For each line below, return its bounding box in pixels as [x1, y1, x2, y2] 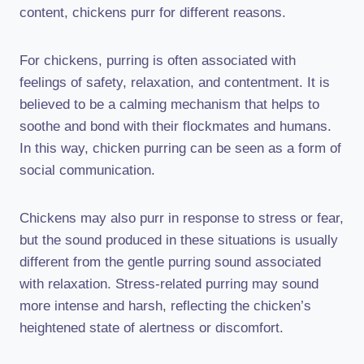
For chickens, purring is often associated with [19, 52, 296, 68]
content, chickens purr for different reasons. [19, 4, 286, 20]
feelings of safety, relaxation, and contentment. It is [19, 74, 330, 90]
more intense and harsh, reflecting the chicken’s [19, 297, 311, 314]
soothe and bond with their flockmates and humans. [19, 118, 331, 134]
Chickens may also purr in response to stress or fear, [19, 210, 344, 226]
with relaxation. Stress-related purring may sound [19, 275, 318, 292]
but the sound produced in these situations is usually [19, 232, 338, 248]
